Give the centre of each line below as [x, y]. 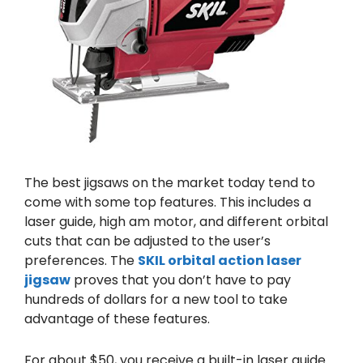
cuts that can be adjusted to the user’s [147, 241]
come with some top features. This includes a [168, 202]
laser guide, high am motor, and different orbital [176, 221]
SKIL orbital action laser [220, 260]
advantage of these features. [117, 318]
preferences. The [81, 260]
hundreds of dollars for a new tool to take [156, 299]
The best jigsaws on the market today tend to [170, 182]
